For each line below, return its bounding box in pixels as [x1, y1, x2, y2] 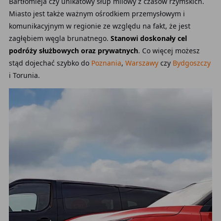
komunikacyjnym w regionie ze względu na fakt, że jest [8, 21, 190, 31]
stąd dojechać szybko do [8, 58, 91, 68]
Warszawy [125, 58, 158, 68]
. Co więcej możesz [138, 46, 200, 55]
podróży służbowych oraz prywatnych [8, 46, 138, 55]
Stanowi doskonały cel [108, 34, 187, 43]
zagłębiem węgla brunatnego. [8, 34, 109, 43]
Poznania [91, 58, 121, 68]
